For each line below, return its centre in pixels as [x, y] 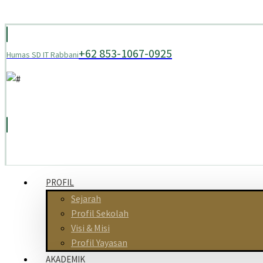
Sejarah [86, 198]
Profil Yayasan [99, 242]
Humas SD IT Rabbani [43, 55]
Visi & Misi [90, 228]
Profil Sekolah [100, 213]
